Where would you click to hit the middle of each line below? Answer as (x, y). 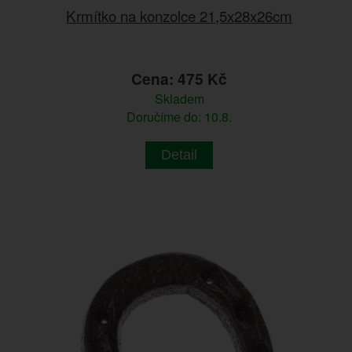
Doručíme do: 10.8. (180, 116)
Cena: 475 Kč (180, 78)
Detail (180, 154)
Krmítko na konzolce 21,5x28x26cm (180, 15)
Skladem (179, 98)
